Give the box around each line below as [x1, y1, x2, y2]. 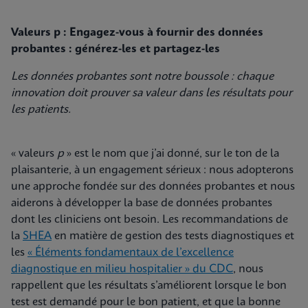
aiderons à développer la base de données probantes [11, 197, 272, 209]
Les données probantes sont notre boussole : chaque [11, 71, 274, 82]
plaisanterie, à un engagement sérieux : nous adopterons [11, 164, 294, 176]
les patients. [11, 104, 71, 115]
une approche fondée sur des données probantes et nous [11, 181, 295, 192]
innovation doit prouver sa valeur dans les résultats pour [11, 87, 292, 99]
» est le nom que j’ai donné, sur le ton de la [64, 148, 279, 159]
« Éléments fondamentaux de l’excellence [27, 247, 234, 258]
